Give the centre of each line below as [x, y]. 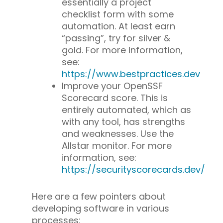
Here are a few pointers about [99, 196]
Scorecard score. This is [115, 98]
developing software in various [101, 208]
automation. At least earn [118, 26]
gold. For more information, [122, 50]
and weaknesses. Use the [118, 133]
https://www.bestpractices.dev [131, 74]
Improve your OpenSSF [112, 86]
